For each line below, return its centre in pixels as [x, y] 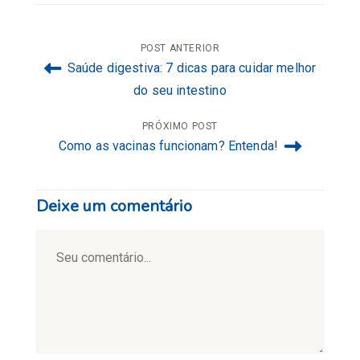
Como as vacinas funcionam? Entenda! [170, 146]
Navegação [98, 57]
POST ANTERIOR [180, 49]
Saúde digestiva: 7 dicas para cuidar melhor [190, 68]
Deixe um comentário [114, 207]
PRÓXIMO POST [180, 127]
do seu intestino [180, 91]
